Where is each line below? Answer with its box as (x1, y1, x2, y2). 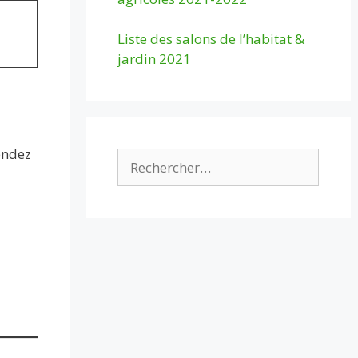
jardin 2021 (117, 50, 192, 68)
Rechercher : (117, 149, 193, 167)
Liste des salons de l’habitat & (117, 30, 305, 48)
